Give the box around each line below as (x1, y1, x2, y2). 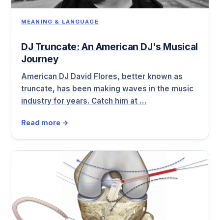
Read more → (21, 118, 69, 127)
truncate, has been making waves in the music (21, 83, 193, 93)
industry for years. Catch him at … (21, 96, 146, 106)
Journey (21, 53, 59, 65)
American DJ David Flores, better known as (21, 71, 183, 81)
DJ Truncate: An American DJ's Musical (21, 41, 198, 53)
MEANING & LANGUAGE (21, 18, 99, 26)
